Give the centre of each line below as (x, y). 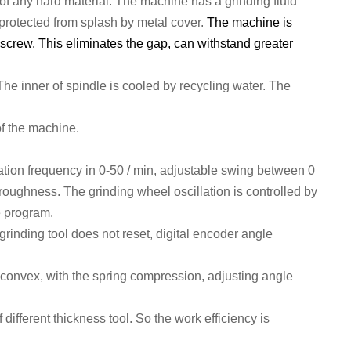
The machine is (250, 22)
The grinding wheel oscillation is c (156, 192)
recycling (204, 86)
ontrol (268, 192)
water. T (253, 86)
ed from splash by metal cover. (121, 22)
